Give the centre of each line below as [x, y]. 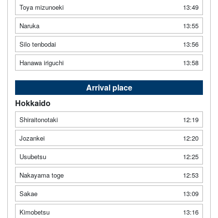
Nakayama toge [42, 175]
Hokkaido [33, 103]
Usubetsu [33, 157]
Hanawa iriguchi [42, 63]
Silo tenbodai [38, 44]
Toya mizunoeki [42, 7]
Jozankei [32, 138]
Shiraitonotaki [39, 120]
